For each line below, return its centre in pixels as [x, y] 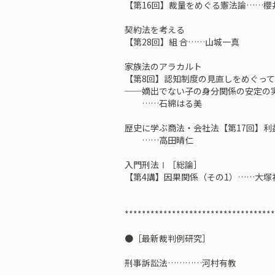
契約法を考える [154, 29]
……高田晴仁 [163, 140]
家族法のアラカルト [163, 66]
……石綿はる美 [172, 103]
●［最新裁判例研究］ [167, 238]
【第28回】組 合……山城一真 [186, 42]
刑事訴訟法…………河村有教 [184, 263]
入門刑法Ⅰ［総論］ [163, 165]
